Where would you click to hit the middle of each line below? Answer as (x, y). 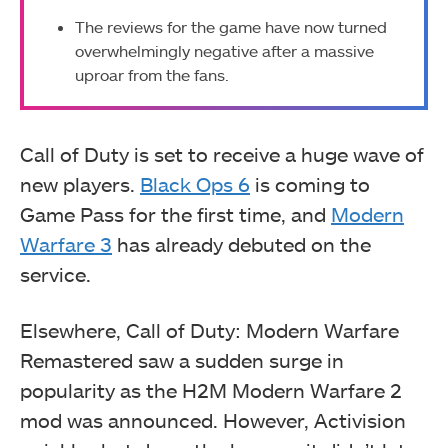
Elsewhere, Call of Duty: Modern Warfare (209, 329)
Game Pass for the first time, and (175, 213)
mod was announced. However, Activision (213, 419)
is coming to (310, 183)
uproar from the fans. (152, 75)
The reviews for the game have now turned (231, 27)
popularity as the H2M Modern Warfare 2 (211, 389)
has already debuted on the (241, 243)
